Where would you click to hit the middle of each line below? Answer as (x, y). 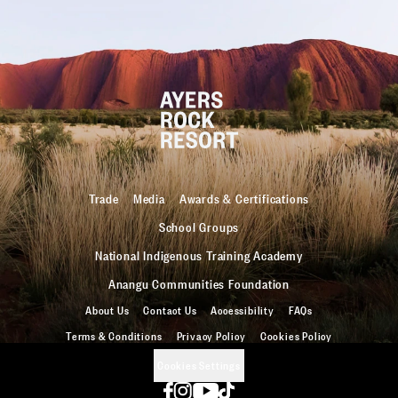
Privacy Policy (211, 336)
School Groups (199, 226)
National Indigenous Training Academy (199, 255)
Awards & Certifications (244, 198)
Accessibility (243, 310)
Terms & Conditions (114, 336)
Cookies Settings (199, 365)
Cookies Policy (296, 336)
